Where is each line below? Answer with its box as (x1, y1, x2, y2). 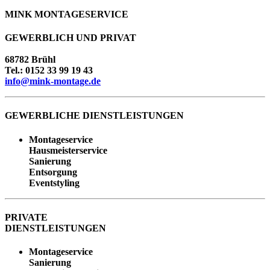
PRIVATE (5, 212, 48, 223)
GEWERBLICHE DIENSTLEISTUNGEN (5, 110, 184, 121)
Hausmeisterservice (29, 145, 107, 155)
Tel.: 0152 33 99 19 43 (5, 65, 93, 76)
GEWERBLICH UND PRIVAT (5, 33, 136, 43)
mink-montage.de (30, 76, 101, 87)
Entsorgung (29, 166, 77, 177)
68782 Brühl (5, 54, 55, 65)
